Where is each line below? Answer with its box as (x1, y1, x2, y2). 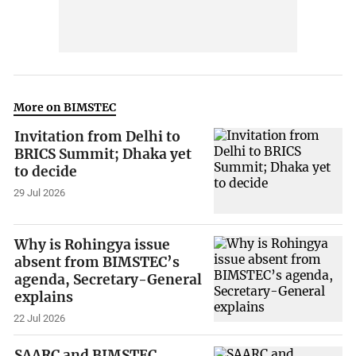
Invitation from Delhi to (14, 128, 181, 146)
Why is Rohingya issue (14, 235, 171, 253)
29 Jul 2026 (14, 186, 66, 199)
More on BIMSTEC (14, 99, 117, 114)
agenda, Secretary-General (14, 270, 203, 288)
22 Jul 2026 (14, 311, 66, 324)
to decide (14, 163, 78, 181)
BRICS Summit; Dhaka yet (14, 145, 192, 164)
